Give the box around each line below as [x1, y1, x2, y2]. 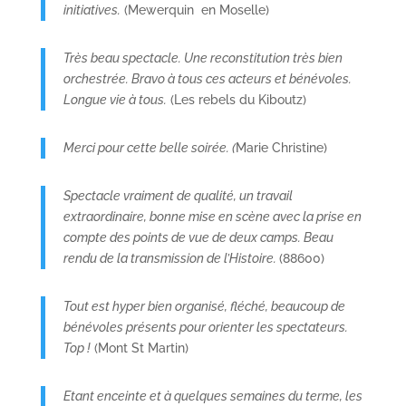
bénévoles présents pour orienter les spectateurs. [63, 319, 348, 334]
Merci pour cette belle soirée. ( [63, 140, 236, 155]
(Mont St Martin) [90, 340, 188, 355]
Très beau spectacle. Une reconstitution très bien [63, 50, 343, 65]
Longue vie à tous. [63, 92, 167, 107]
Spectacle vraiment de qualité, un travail [63, 188, 293, 203]
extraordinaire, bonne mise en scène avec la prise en [63, 208, 362, 224]
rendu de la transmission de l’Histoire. [63, 250, 279, 266]
